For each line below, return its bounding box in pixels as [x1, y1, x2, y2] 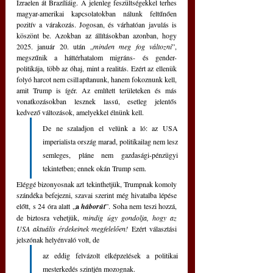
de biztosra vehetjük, [16, 213, 83, 223]
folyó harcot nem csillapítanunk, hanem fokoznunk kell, [16, 74, 177, 85]
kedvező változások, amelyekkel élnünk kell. [16, 107, 146, 118]
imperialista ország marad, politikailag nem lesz [43, 136, 178, 147]
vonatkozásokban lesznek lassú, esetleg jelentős [16, 96, 177, 107]
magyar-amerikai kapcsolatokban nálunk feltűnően [16, 9, 177, 19]
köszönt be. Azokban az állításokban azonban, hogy [16, 30, 177, 41]
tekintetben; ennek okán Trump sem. [43, 163, 151, 174]
